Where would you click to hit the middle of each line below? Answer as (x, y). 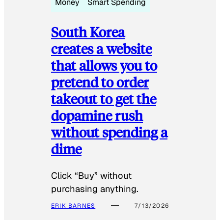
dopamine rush (97, 115)
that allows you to (104, 65)
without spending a (109, 132)
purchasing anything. (95, 189)
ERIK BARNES (73, 206)
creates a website (101, 49)
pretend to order (100, 82)
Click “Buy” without (91, 175)
